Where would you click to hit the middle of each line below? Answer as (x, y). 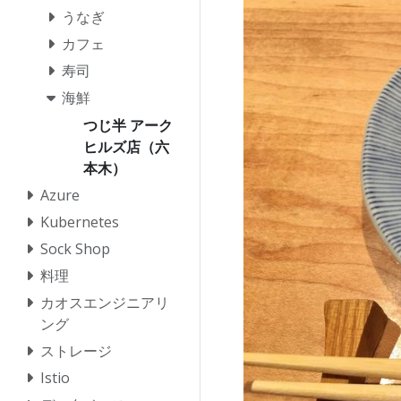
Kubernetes (80, 222)
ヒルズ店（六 (126, 147)
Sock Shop (75, 249)
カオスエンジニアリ (105, 303)
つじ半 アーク (128, 126)
